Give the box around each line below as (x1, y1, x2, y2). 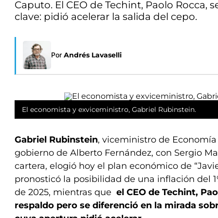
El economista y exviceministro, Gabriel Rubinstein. (22, 105, 196, 114)
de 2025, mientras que (15, 187, 114, 198)
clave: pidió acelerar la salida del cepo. (15, 11, 197, 22)
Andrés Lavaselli (64, 51, 122, 59)
